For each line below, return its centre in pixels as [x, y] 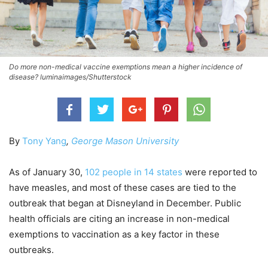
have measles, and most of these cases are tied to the [123, 188]
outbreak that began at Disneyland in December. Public [125, 203]
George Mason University [125, 141]
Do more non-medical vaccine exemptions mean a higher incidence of [126, 67]
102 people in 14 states [134, 172]
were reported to [220, 172]
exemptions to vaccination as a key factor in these [114, 234]
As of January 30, [47, 172]
